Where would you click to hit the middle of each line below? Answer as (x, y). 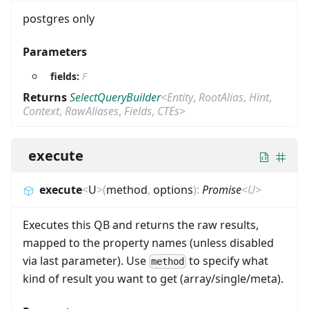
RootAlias (221, 97)
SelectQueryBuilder (115, 97)
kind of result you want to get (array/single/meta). (153, 279)
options (173, 189)
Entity (180, 97)
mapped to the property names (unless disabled (148, 242)
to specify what (228, 260)
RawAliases (92, 111)
